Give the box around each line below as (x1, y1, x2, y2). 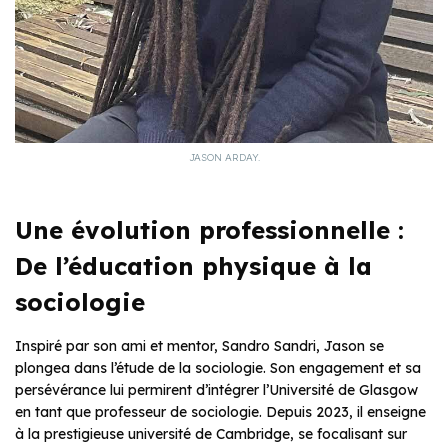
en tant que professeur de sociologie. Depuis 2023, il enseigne (15, 403, 426, 422)
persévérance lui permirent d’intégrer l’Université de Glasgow (15, 381, 418, 400)
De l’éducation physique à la (15, 251, 372, 282)
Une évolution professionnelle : (15, 215, 404, 246)
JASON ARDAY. (188, 151, 260, 165)
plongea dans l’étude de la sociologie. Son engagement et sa (15, 359, 421, 378)
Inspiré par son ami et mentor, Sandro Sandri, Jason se (15, 337, 384, 356)
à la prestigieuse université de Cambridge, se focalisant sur (15, 425, 407, 444)
